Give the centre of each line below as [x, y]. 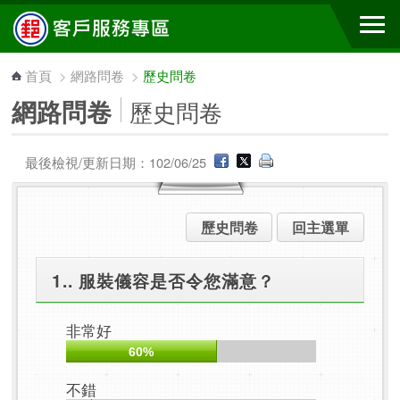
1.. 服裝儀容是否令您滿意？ [164, 280]
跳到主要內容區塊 [70, 17]
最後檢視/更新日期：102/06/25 [118, 162]
